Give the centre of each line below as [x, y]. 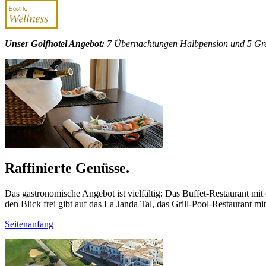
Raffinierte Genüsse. [67, 168]
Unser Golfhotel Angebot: [55, 43]
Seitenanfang [29, 224]
